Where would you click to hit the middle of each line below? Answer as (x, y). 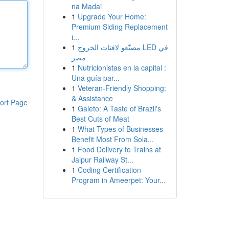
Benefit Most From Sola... (112, 139)
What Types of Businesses (120, 129)
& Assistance (92, 98)
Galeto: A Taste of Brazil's (119, 108)
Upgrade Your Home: (112, 16)
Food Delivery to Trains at (119, 149)
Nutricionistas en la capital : (122, 67)
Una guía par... (95, 78)
